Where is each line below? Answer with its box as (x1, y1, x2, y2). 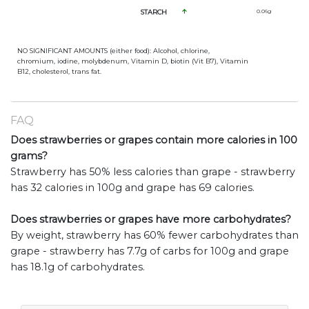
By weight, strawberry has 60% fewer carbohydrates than (10, 229, 299, 242)
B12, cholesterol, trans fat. (17, 68, 101, 76)
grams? (10, 150, 48, 163)
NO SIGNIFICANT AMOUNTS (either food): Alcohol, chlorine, (17, 47, 210, 55)
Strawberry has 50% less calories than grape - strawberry (10, 166, 295, 179)
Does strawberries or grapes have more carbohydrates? (10, 213, 291, 226)
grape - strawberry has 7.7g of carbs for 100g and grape (10, 245, 289, 258)
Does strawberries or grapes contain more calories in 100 (10, 134, 297, 147)
